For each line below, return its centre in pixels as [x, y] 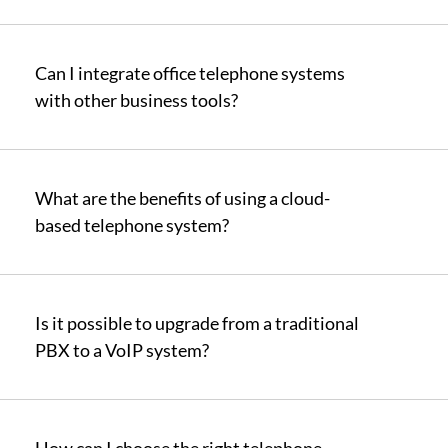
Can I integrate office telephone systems [190, 73]
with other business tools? [136, 100]
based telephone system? [132, 225]
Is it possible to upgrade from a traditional [197, 323]
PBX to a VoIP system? [122, 350]
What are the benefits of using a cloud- [182, 198]
